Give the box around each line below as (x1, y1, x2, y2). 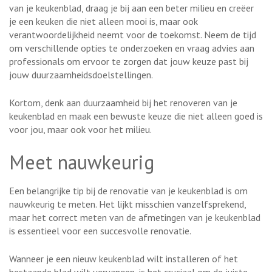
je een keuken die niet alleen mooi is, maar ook (9, 15, 198, 27)
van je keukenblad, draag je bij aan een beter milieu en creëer (9, 1, 254, 14)
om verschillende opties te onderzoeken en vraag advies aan (9, 41, 254, 54)
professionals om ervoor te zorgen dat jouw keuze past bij (9, 55, 248, 67)
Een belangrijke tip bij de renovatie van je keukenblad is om (9, 184, 248, 197)
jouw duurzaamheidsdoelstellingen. (9, 68, 153, 81)
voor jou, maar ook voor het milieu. (9, 123, 152, 135)
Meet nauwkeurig (9, 149, 154, 175)
